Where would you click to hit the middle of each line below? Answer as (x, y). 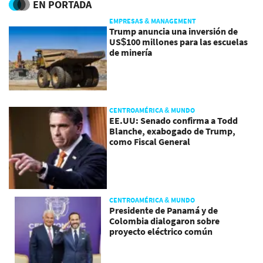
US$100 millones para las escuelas (179, 41)
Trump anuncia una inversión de (174, 31)
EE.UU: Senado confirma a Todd (174, 121)
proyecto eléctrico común (161, 231)
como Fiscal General (150, 142)
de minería (131, 52)
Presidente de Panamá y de (164, 210)
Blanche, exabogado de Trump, (173, 131)
